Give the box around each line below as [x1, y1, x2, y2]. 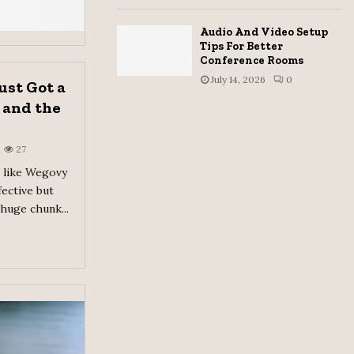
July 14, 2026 [211, 73, 265, 86]
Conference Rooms [200, 54, 303, 68]
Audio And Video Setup [200, 25, 328, 40]
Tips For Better [200, 40, 283, 54]
